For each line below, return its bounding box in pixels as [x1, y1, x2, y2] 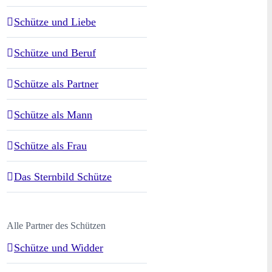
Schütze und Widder [14, 242, 103, 254]
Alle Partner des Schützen [7, 220, 106, 231]
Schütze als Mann [14, 108, 92, 121]
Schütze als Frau [14, 139, 87, 152]
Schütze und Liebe [14, 15, 96, 28]
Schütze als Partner [14, 77, 98, 90]
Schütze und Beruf [14, 46, 96, 59]
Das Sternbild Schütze [14, 170, 112, 183]
